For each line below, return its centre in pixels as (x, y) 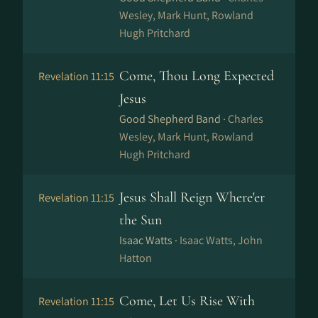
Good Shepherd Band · (174, 119)
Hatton (136, 258)
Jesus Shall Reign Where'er (192, 197)
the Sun (141, 220)
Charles (246, 119)
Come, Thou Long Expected (197, 76)
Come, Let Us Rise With (187, 301)
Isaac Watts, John (221, 240)
